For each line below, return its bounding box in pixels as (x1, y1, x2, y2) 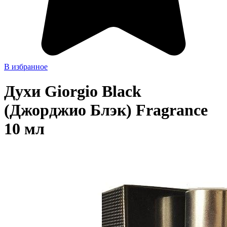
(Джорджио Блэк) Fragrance (4, 101, 208, 120)
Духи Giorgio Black (4, 82, 141, 101)
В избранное (4, 62, 48, 71)
